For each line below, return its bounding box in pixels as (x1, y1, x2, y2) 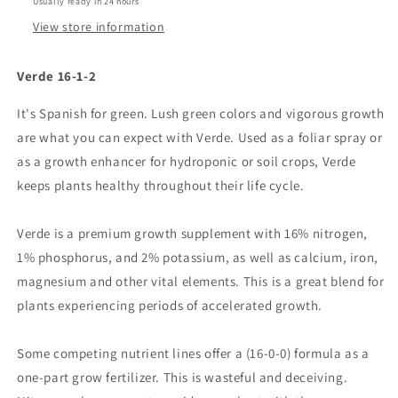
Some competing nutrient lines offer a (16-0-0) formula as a (17, 345, 370, 362)
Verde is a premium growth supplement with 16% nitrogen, (17, 225, 369, 242)
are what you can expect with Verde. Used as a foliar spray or (17, 129, 383, 146)
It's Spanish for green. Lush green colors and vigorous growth (17, 105, 385, 122)
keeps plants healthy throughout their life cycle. (17, 177, 305, 194)
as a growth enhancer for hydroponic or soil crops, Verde (17, 153, 356, 170)
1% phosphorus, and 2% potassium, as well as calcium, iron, (17, 249, 378, 266)
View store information (33, 19, 165, 35)
